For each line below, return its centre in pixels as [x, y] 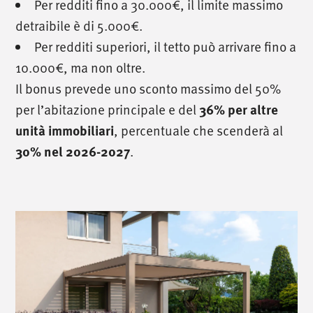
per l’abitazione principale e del [108, 110]
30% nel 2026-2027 [73, 152]
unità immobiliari [65, 131]
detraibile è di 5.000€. [79, 26]
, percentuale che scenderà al [199, 131]
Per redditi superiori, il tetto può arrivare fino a [166, 47]
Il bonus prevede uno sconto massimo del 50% [148, 89]
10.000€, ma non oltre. [81, 68]
